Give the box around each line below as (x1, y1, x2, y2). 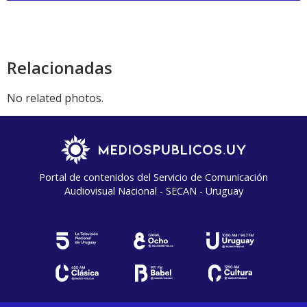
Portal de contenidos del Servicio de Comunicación (39, 171, 268, 184)
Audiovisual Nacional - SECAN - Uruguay (64, 184, 243, 198)
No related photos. (7, 90, 103, 106)
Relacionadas (7, 56, 112, 79)
